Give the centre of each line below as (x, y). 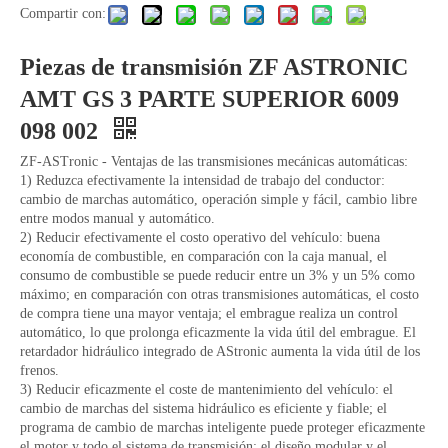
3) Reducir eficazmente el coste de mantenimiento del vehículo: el (206, 390)
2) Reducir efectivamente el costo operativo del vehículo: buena (200, 238)
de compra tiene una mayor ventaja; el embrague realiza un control (209, 314)
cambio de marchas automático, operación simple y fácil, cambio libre (218, 200)
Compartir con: (63, 14)
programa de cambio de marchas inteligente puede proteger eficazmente (222, 428)
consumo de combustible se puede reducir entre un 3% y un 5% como (217, 276)
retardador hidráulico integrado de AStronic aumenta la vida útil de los (220, 352)
